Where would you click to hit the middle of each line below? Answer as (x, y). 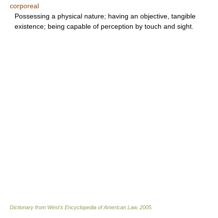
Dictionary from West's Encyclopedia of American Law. (75, 207)
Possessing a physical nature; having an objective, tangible (105, 16)
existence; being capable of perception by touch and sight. (104, 26)
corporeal (24, 6)
